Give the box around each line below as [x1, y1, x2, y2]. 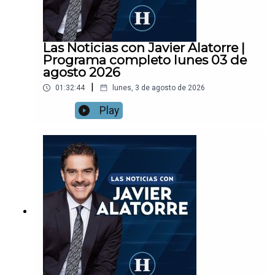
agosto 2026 [43, 64, 120, 80]
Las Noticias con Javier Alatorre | [43, 40, 245, 56]
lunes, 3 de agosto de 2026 [112, 83, 205, 93]
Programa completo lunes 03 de [43, 52, 247, 68]
